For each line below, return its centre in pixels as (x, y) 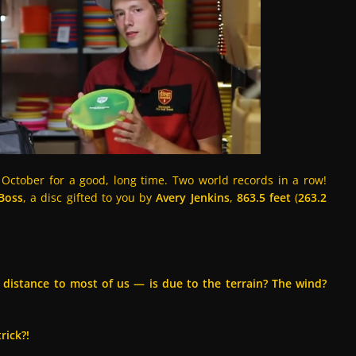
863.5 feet (263, 198)
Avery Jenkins (193, 198)
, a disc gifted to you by (90, 198)
